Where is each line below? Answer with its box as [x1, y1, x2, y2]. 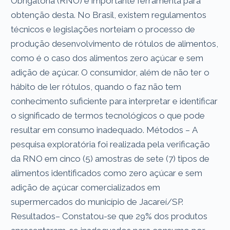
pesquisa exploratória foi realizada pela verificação [11, 139, 210, 149]
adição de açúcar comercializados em [11, 182, 161, 193]
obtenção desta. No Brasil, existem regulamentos [11, 9, 207, 20]
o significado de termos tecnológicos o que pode [11, 110, 205, 121]
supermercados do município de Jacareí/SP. [11, 196, 184, 207]
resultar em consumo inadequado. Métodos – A [11, 124, 198, 135]
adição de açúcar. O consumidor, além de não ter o [11, 67, 210, 78]
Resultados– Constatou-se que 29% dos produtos [11, 210, 208, 221]
